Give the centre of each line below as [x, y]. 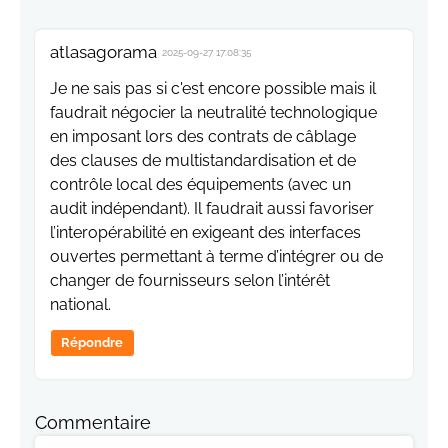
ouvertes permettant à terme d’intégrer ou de [216, 257]
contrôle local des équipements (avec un [200, 185]
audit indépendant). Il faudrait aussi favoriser [212, 209]
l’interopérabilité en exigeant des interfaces [205, 233]
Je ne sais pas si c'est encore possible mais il [213, 89]
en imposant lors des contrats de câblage [203, 137]
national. [80, 305]
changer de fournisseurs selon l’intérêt [190, 281]
